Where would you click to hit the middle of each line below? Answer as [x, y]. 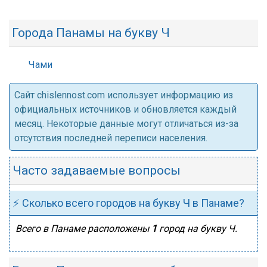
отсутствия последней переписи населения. [111, 138]
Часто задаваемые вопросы [97, 170]
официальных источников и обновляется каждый [125, 109]
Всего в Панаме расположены [83, 229]
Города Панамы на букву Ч [91, 33]
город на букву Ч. [197, 229]
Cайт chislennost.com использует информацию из [124, 95]
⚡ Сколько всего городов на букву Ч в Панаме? [128, 203]
